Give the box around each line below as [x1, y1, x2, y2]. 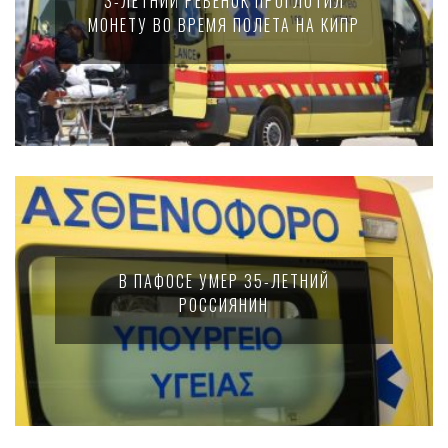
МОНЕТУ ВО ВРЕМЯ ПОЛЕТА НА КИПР [88, 13, 360, 37]
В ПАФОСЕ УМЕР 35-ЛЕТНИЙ [118, 269, 330, 293]
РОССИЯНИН [179, 293, 269, 317]
